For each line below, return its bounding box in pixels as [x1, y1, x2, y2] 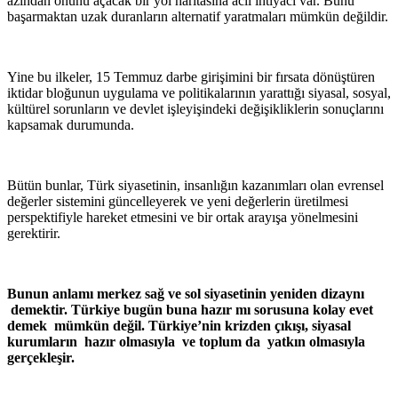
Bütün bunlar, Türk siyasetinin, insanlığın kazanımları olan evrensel [7, 177, 384, 193]
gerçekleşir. [7, 349, 75, 365]
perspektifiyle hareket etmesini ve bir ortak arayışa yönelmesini [7, 209, 358, 225]
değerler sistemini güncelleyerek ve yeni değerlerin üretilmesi [7, 193, 348, 209]
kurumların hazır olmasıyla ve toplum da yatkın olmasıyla [7, 333, 365, 349]
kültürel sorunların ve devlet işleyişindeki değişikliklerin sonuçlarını [7, 100, 384, 116]
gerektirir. [7, 225, 60, 241]
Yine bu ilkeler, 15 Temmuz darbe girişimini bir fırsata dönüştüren [7, 68, 375, 84]
